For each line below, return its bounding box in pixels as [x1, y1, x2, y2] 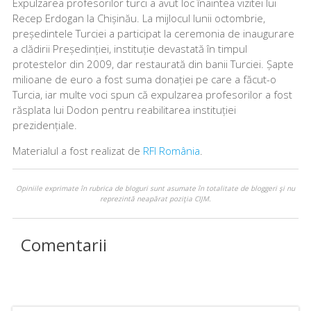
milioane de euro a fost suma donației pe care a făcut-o [12, 72, 276, 86]
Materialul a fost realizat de [12, 143, 143, 158]
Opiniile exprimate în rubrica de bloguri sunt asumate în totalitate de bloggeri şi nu [15, 183, 295, 193]
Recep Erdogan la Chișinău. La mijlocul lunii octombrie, [12, 10, 265, 25]
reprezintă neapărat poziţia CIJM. [99, 193, 211, 203]
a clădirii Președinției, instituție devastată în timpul [12, 41, 247, 56]
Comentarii [21, 233, 108, 256]
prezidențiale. [12, 117, 80, 132]
